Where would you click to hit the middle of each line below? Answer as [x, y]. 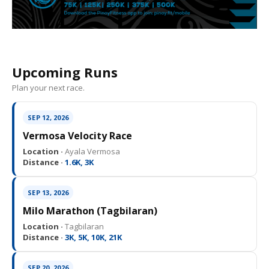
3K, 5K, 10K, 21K [92, 237]
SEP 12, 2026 [48, 117]
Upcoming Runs [65, 72]
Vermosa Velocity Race [77, 136]
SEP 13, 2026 [48, 192]
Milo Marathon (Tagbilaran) [90, 211]
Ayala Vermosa [92, 151]
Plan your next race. [48, 88]
